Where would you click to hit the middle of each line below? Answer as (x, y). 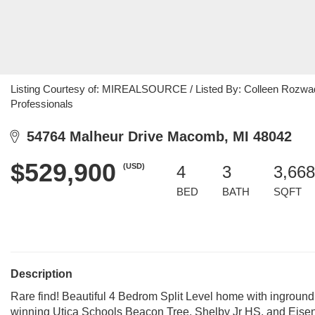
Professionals (42, 104)
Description (41, 274)
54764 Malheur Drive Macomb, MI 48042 (155, 136)
